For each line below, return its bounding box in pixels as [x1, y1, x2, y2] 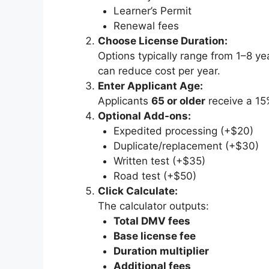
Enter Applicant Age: [98, 79, 203, 92]
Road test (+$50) [113, 169, 196, 182]
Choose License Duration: [98, 34, 228, 47]
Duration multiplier [113, 244, 209, 257]
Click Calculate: [98, 184, 178, 197]
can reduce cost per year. [98, 64, 220, 77]
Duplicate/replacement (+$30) [113, 139, 259, 152]
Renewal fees [113, 19, 179, 32]
